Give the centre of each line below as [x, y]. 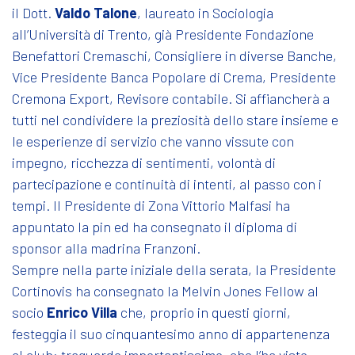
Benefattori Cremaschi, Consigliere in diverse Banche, [174, 55]
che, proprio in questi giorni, [206, 312]
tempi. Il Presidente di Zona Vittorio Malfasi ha [151, 205]
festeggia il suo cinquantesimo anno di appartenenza [171, 333]
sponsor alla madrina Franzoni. [106, 248]
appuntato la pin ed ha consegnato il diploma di [155, 226]
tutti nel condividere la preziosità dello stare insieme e [175, 119]
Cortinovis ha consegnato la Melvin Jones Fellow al [165, 290]
